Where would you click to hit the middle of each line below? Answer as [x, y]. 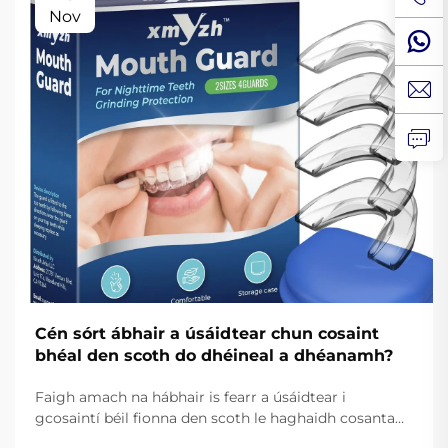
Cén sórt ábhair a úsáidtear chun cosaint [207, 334]
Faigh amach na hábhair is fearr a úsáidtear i [190, 397]
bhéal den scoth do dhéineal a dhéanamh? [214, 356]
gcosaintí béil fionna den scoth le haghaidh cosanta [215, 418]
